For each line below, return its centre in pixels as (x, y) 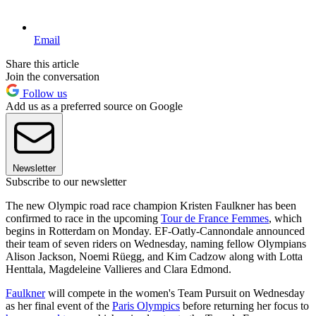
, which (285, 219)
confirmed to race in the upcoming (83, 219)
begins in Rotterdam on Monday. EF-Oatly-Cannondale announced (155, 231)
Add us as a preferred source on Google (94, 107)
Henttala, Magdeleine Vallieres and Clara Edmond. (119, 269)
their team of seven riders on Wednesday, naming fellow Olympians (156, 244)
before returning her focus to (244, 306)
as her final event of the (59, 306)
